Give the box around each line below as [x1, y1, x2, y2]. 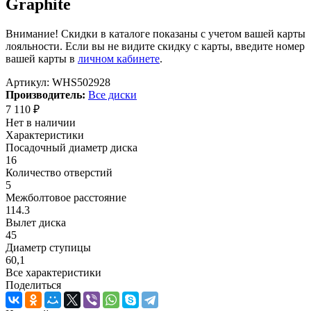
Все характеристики [6, 266, 101, 278]
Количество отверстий [6, 166, 112, 178]
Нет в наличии [6, 116, 76, 128]
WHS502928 [52, 76, 110, 88]
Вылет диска [6, 216, 66, 228]
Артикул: [6, 76, 49, 88]
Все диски [88, 88, 137, 101]
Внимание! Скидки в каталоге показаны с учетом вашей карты [6, 27, 305, 40]
